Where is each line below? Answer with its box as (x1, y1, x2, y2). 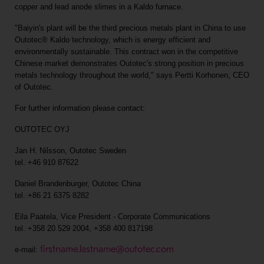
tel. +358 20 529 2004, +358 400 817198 (14, 224, 153, 233)
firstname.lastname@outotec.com (39, 244, 174, 255)
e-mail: (14, 245, 40, 254)
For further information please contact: (14, 104, 145, 113)
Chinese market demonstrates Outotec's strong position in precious (14, 59, 244, 68)
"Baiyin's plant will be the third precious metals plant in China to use (14, 24, 246, 32)
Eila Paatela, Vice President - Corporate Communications (14, 212, 210, 221)
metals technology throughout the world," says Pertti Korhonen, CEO (14, 71, 249, 80)
